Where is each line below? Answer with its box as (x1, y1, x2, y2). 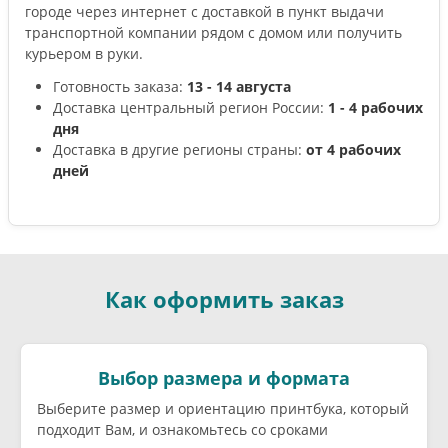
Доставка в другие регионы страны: (53, 140, 306, 160)
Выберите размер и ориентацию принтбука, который (37, 399, 409, 419)
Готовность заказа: (53, 77, 187, 97)
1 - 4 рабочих (328, 98, 423, 118)
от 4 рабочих (306, 140, 401, 160)
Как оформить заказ (104, 284, 344, 315)
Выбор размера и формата (98, 366, 350, 391)
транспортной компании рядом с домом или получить (25, 22, 402, 42)
